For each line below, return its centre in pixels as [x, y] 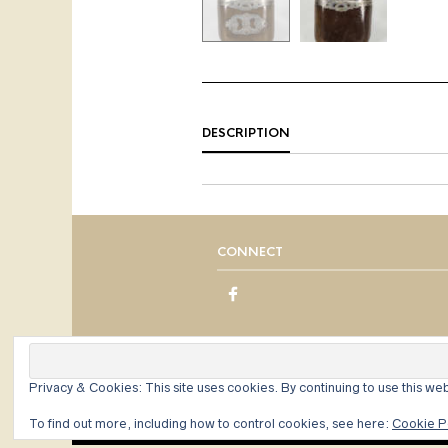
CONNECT [250, 252]
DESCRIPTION [246, 133]
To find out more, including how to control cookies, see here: [210, 423]
